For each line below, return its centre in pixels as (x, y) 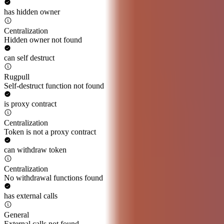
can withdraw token (35, 150)
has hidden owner (32, 12)
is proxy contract (30, 104)
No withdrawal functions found (53, 178)
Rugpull (17, 77)
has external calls (31, 196)
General (16, 215)
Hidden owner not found (43, 40)
